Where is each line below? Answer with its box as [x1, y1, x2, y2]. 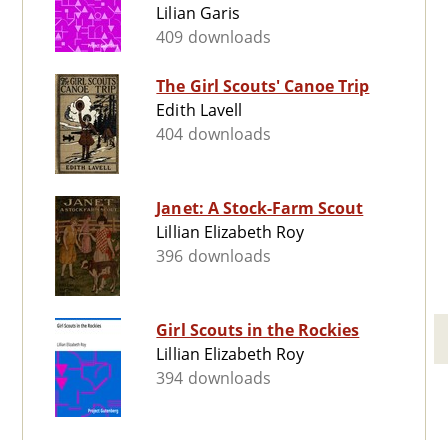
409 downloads [156, 26, 271, 49]
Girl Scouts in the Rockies [156, 319, 360, 342]
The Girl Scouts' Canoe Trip [156, 75, 370, 98]
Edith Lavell [156, 99, 242, 122]
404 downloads [156, 123, 271, 146]
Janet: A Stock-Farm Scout [156, 197, 364, 220]
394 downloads [156, 367, 271, 390]
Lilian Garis [156, 2, 240, 25]
